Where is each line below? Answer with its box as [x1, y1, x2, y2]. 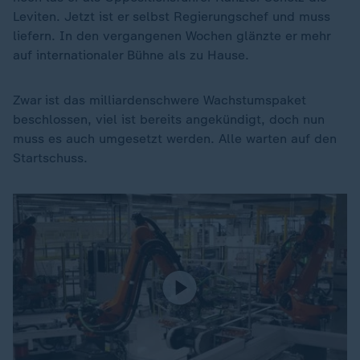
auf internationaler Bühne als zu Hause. [13, 47, 249, 63]
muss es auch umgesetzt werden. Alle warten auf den [13, 131, 337, 146]
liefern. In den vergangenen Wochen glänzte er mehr [13, 28, 330, 43]
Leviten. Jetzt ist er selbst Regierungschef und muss [13, 9, 330, 24]
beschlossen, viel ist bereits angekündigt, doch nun [13, 112, 325, 127]
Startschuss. [13, 150, 88, 166]
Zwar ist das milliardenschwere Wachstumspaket [13, 92, 306, 108]
